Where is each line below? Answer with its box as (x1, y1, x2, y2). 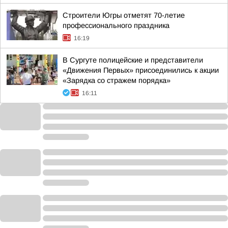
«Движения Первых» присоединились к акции (63, 66, 219, 74)
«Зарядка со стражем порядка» (63, 76, 170, 84)
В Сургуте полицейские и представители (63, 56, 203, 64)
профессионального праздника (63, 21, 169, 30)
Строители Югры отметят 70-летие (63, 11, 185, 19)
